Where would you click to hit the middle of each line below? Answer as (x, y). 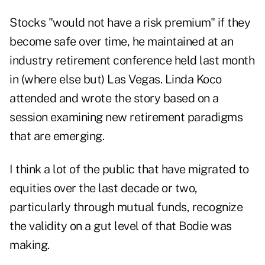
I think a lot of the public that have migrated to (129, 169)
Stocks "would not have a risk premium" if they (130, 23)
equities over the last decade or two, (104, 188)
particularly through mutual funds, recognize (126, 207)
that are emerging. (57, 136)
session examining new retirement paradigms (126, 117)
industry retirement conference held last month (132, 61)
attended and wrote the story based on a (114, 98)
